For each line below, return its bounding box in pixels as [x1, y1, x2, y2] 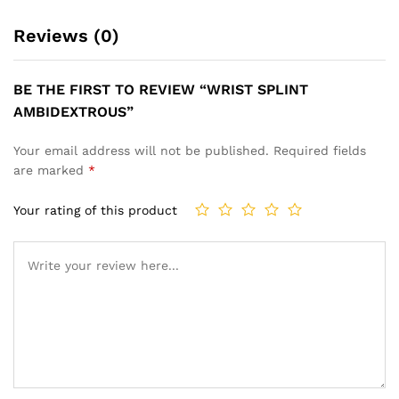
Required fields [273, 142, 366, 158]
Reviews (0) [13, 24, 119, 46]
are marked [13, 162, 88, 177]
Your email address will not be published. [13, 142, 269, 158]
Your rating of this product [13, 203, 177, 218]
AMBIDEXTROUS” [13, 102, 134, 120]
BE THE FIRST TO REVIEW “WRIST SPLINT [13, 80, 308, 98]
